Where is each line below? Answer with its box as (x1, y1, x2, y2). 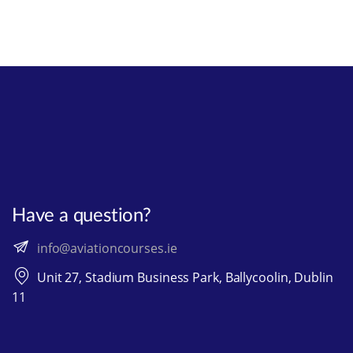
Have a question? (12, 206, 151, 225)
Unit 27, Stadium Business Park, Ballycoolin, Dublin (33, 268, 333, 285)
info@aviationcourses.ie (36, 239, 177, 257)
